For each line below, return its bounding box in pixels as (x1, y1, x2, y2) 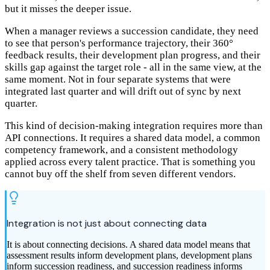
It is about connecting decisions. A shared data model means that (7, 239, 250, 250)
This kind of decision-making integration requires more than (5, 120, 263, 132)
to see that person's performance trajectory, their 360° (5, 37, 233, 49)
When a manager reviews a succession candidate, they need (5, 25, 259, 37)
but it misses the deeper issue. (5, 3, 131, 15)
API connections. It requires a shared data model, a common (5, 132, 260, 144)
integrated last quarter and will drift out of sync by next (5, 86, 241, 98)
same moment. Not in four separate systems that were (5, 74, 231, 86)
